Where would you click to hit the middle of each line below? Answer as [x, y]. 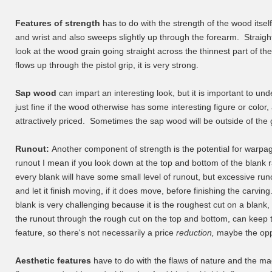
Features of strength [58, 23]
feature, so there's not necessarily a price [96, 233]
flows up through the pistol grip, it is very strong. [107, 65]
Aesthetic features [53, 260]
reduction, [196, 233]
